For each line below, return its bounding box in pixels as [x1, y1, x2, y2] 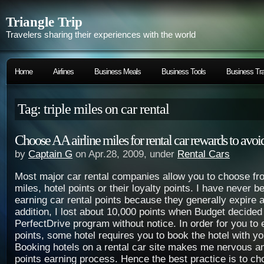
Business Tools [161, 67, 206, 76]
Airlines [53, 67, 74, 76]
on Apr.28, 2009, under [72, 148, 177, 160]
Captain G [28, 148, 72, 160]
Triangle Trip [6, 15, 82, 29]
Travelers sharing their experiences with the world [6, 30, 196, 39]
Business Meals [94, 67, 141, 76]
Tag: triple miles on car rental [18, 101, 169, 117]
